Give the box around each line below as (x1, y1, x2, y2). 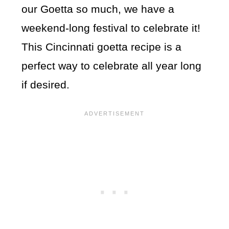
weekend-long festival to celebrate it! (21, 22, 201, 34)
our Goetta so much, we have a (21, 3, 175, 15)
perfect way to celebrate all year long (21, 60, 202, 72)
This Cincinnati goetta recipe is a (21, 41, 182, 53)
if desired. (21, 79, 70, 91)
